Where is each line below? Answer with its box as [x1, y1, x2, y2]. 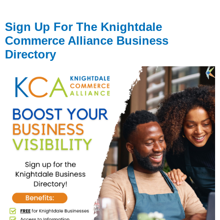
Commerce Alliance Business [5, 33, 168, 47]
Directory [5, 47, 56, 61]
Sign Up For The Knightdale [5, 20, 162, 33]
